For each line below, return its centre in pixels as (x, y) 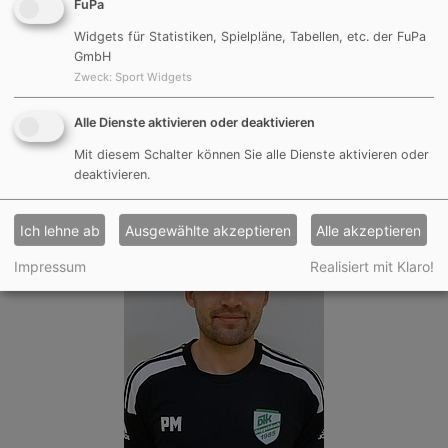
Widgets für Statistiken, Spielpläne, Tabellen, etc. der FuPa (250, 37)
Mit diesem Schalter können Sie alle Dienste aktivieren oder (251, 155)
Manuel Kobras (224, 148)
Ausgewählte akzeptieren (208, 230)
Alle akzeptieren (369, 230)
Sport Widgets (153, 77)
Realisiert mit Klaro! (372, 267)
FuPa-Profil (224, 172)
